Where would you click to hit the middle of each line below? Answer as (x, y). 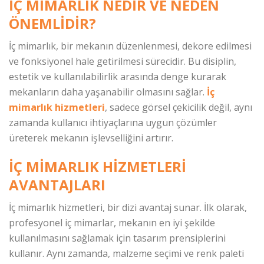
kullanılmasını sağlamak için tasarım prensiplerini (117, 238)
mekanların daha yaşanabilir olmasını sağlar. (108, 92)
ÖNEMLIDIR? (52, 24)
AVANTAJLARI (57, 185)
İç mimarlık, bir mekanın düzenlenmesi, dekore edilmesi (130, 46)
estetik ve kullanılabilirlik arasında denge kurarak (118, 77)
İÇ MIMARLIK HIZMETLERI (98, 167)
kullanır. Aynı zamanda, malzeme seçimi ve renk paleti (126, 254)
